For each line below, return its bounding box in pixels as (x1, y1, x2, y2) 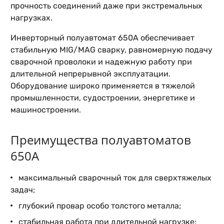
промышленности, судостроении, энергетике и (10, 93, 195, 102)
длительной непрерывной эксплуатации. (10, 69, 170, 78)
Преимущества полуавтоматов (10, 131, 191, 148)
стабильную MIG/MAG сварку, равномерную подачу (10, 45, 212, 54)
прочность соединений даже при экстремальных (10, 1, 202, 10)
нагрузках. (10, 13, 52, 22)
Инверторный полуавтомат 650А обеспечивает (10, 33, 194, 42)
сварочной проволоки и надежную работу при (10, 57, 192, 66)
